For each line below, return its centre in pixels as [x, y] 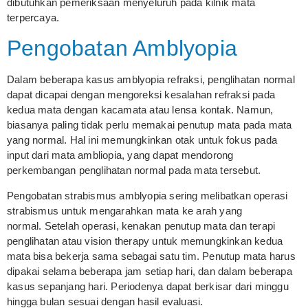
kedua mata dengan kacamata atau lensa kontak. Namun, [140, 110]
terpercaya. [33, 17]
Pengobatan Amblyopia [122, 48]
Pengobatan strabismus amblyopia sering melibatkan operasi [147, 195]
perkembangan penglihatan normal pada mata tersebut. [134, 170]
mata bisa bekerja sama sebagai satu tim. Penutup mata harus [151, 256]
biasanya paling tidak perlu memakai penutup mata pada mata [150, 125]
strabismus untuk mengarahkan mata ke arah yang [125, 210]
